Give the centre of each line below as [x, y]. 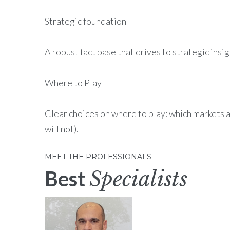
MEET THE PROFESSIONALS [98, 157]
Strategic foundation [85, 21]
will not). [62, 129]
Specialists [138, 179]
